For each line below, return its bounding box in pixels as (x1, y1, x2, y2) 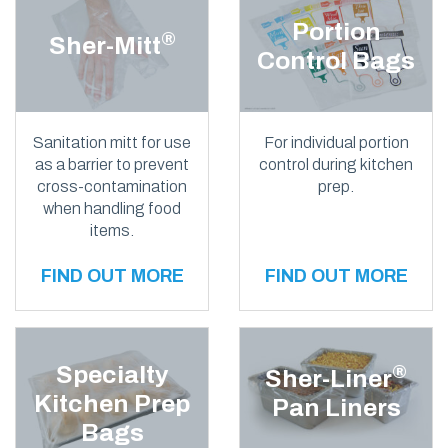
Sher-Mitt (48, 32, 161, 60)
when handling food (43, 199, 181, 217)
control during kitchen (259, 155, 413, 173)
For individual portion (263, 133, 409, 151)
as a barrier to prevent (35, 155, 189, 173)
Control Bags (257, 46, 415, 74)
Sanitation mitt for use (33, 133, 191, 151)
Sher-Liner (265, 365, 392, 393)
